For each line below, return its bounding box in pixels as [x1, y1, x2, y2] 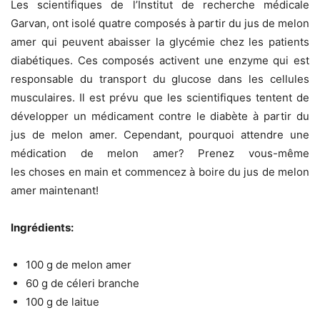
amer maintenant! [11, 184, 99, 198]
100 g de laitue [26, 295, 99, 309]
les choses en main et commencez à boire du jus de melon [11, 165, 309, 179]
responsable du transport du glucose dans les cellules [11, 72, 309, 86]
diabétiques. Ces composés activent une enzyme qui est [11, 54, 309, 68]
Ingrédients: [11, 221, 74, 235]
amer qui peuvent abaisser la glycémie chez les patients [11, 35, 309, 49]
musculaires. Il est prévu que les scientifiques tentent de [11, 91, 309, 105]
